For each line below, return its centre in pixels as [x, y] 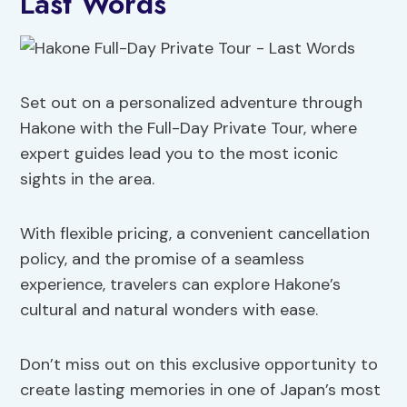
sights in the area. [88, 179]
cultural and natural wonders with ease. [169, 310]
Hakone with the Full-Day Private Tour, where [189, 129]
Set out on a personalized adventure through [192, 103]
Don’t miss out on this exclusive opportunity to [199, 365]
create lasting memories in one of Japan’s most [201, 390]
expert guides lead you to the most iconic [179, 154]
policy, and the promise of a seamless [163, 259]
